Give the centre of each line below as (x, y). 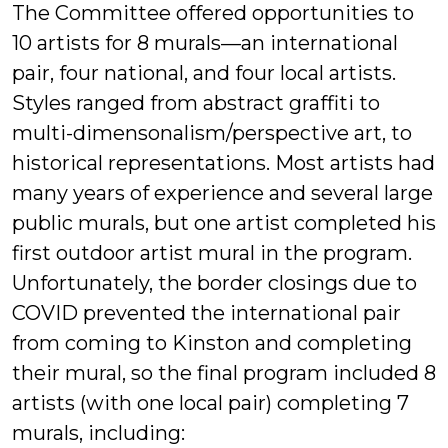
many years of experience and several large (222, 192)
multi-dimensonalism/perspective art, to (212, 132)
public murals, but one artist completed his (224, 222)
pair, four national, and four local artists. (204, 72)
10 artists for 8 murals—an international (205, 42)
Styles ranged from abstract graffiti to (196, 102)
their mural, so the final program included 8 (224, 372)
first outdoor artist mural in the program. (212, 252)
